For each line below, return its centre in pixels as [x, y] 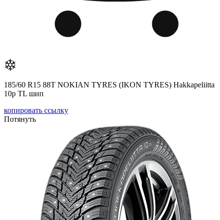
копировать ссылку [36, 110]
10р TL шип [24, 94]
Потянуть [20, 119]
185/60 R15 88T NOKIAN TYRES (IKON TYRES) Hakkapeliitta [109, 85]
